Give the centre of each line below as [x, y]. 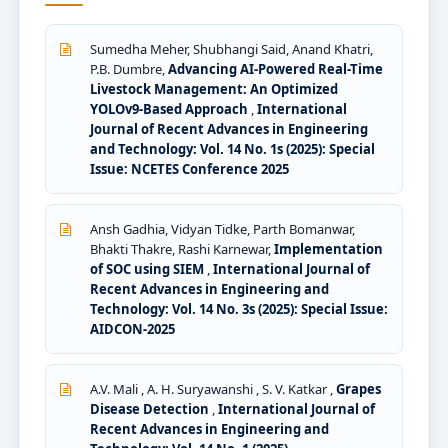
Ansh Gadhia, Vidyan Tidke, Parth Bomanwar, [222, 228]
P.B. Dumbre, [129, 68]
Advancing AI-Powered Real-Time [275, 68]
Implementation [328, 248]
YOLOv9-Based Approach [170, 108]
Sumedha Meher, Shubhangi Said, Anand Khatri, [231, 48]
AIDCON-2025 [132, 328]
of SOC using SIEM [148, 268]
